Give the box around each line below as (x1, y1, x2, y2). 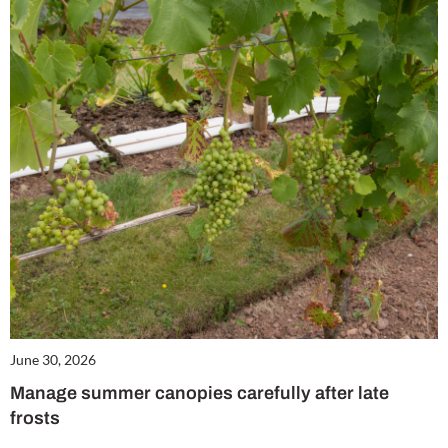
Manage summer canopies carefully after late (10, 383, 389, 404)
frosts (10, 408, 60, 429)
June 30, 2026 (10, 351, 96, 369)
